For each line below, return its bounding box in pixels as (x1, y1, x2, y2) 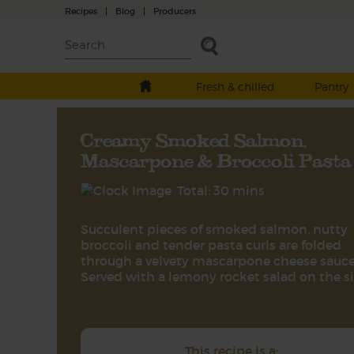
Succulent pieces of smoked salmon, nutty (81, 221, 348, 237)
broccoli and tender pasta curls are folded (81, 237, 341, 253)
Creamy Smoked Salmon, (81, 126, 307, 153)
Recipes (65, 5, 97, 17)
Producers (153, 5, 196, 17)
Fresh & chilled (195, 80, 275, 93)
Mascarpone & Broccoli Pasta (81, 147, 351, 174)
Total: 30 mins (177, 183, 265, 198)
